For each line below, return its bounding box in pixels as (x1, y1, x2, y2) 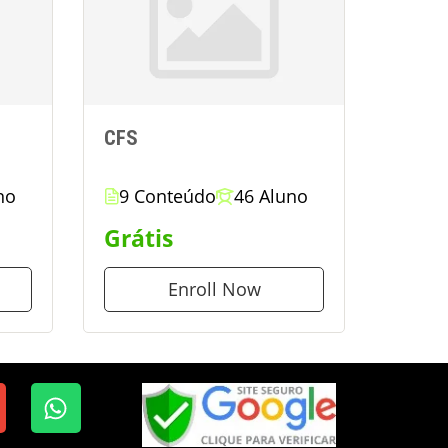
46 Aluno (234, 184, 308, 209)
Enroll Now (167, 277, 261, 302)
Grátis (104, 223, 173, 255)
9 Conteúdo (119, 184, 216, 209)
